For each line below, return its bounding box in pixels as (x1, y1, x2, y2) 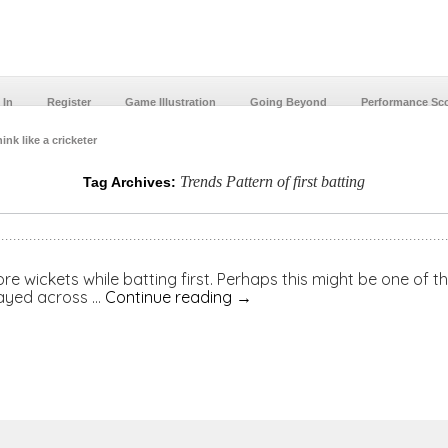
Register (46, 96, 91, 108)
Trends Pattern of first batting (179, 173, 365, 190)
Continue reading (104, 287, 236, 307)
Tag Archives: (82, 174, 180, 190)
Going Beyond (249, 96, 327, 108)
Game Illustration (124, 96, 216, 108)
